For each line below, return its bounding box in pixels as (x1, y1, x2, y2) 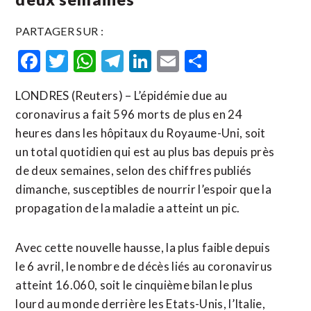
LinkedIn (151, 47, 235, 74)
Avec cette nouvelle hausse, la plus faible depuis (15, 240, 271, 255)
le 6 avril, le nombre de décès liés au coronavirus (15, 259, 273, 274)
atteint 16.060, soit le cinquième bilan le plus (15, 278, 253, 292)
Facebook (40, 47, 134, 74)
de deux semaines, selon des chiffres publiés (15, 163, 252, 178)
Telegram (124, 47, 215, 74)
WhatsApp (96, 47, 201, 74)
